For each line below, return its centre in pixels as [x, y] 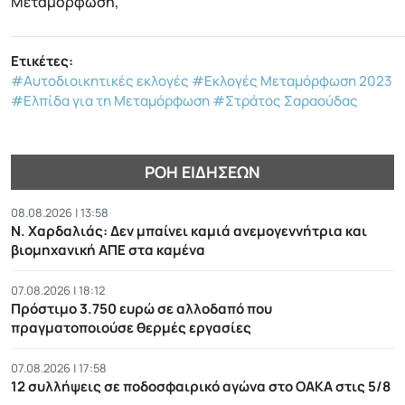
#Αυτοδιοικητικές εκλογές [100, 81]
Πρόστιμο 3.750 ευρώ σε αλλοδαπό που [141, 308]
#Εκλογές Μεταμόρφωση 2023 [292, 81]
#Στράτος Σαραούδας [285, 101]
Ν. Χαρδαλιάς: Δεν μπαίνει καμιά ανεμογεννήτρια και [189, 231]
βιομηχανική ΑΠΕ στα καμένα [108, 250]
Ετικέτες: [42, 61]
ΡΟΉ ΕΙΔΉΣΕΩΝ [202, 171]
